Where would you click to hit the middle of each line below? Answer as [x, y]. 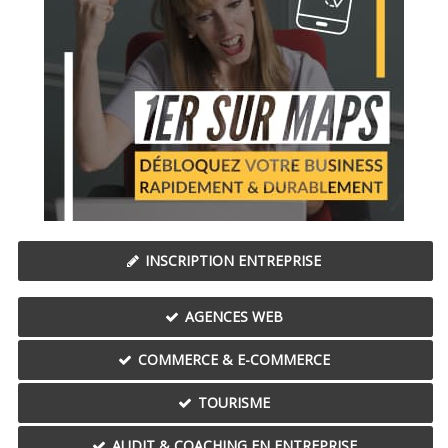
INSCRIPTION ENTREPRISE [233, 260]
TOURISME [234, 402]
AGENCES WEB [234, 316]
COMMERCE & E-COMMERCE [234, 359]
